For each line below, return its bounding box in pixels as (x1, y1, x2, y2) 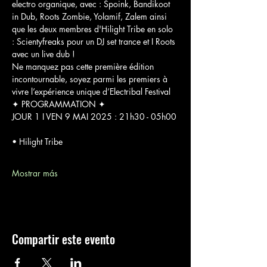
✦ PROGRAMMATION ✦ (12, 98, 105, 110)
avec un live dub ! (12, 48, 75, 60)
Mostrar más (12, 167, 58, 179)
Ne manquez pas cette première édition (12, 61, 156, 72)
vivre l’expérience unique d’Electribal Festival (12, 86, 170, 97)
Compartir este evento (12, 230, 115, 248)
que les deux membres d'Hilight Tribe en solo (12, 23, 175, 35)
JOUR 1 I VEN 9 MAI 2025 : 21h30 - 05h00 (12, 111, 176, 122)
